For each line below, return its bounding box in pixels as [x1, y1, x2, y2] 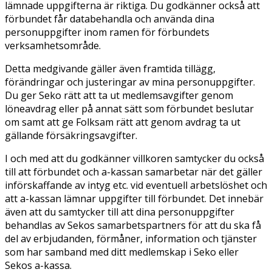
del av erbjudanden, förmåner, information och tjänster [5, 231, 257, 245]
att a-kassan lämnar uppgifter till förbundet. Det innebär [5, 191, 263, 205]
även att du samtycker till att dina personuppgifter [5, 205, 234, 219]
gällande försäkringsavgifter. [5, 128, 137, 142]
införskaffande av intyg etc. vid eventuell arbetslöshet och [5, 178, 267, 192]
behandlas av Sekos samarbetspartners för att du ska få [5, 218, 261, 232]
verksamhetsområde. [5, 38, 101, 52]
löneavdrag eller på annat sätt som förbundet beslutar [5, 101, 254, 115]
